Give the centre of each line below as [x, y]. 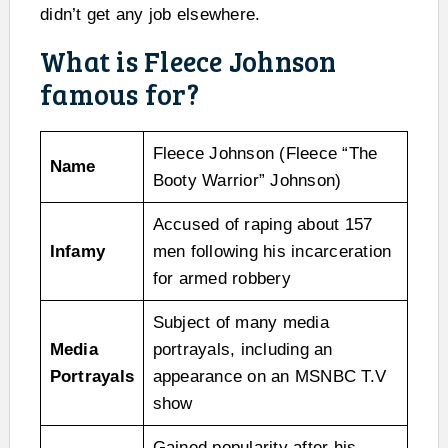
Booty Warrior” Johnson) [247, 181]
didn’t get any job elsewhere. [150, 15]
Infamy [77, 252]
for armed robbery [221, 279]
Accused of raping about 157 [262, 225]
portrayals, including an [242, 350]
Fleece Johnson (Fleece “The [265, 154]
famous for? [119, 94]
